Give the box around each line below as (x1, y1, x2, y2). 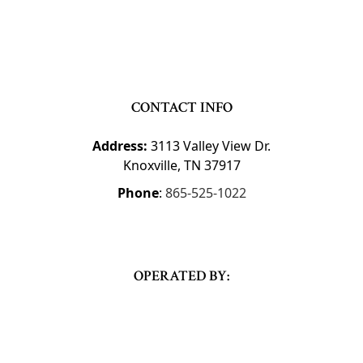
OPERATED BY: (134, 267, 229, 286)
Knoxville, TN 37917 (122, 156, 241, 175)
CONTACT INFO (130, 98, 233, 117)
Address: (92, 137, 151, 156)
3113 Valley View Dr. (151, 137, 271, 156)
